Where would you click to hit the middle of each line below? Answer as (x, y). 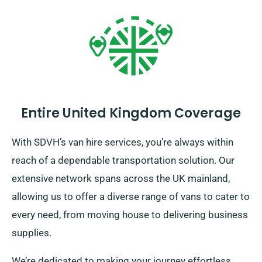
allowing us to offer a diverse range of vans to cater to (131, 197)
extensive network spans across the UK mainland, (121, 179)
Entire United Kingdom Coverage (131, 113)
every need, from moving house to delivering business (130, 215)
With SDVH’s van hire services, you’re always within (123, 142)
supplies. (32, 233)
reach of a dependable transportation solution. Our (123, 161)
